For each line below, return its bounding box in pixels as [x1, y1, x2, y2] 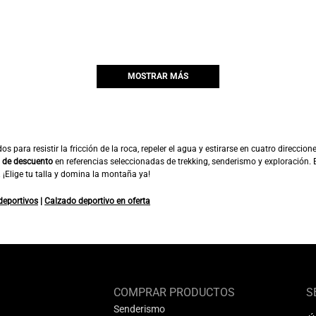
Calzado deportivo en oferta [44, 195, 150, 206]
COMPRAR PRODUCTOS [113, 285, 235, 299]
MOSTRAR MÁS [128, 71, 188, 82]
